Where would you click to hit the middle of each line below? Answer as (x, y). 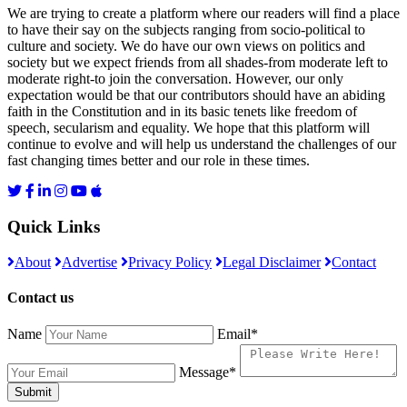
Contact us (40, 297)
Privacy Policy (170, 262)
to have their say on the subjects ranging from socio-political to (186, 30)
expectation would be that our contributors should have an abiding (196, 95)
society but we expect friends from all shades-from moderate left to (198, 63)
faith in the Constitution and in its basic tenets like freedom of (182, 112)
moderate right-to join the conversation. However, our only (175, 79)
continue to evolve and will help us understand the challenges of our (202, 144)
